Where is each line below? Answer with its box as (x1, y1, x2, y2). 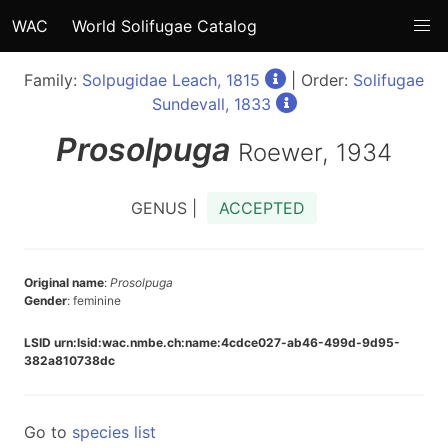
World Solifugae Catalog (72, 16, 257, 36)
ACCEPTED (219, 198, 305, 218)
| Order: (286, 70, 353, 90)
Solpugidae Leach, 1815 (82, 70, 260, 90)
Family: (24, 70, 82, 90)
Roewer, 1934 (238, 138, 392, 167)
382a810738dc (24, 353, 115, 368)
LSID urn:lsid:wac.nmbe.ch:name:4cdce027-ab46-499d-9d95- (24, 335, 400, 350)
